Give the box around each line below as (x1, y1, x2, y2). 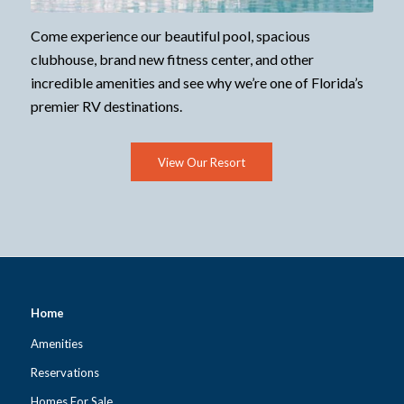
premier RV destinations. (30, 97, 182, 115)
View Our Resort (158, 154, 246, 170)
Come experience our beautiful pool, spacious (30, 27, 310, 45)
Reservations (30, 364, 99, 380)
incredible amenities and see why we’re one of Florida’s (30, 74, 363, 92)
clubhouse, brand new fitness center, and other (30, 50, 314, 69)
